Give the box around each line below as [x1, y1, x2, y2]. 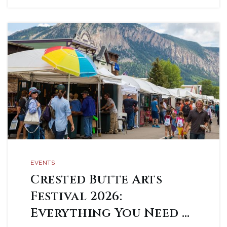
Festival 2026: [30, 188, 122, 205]
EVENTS [30, 159, 55, 166]
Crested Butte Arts [30, 172, 162, 188]
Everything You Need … [30, 205, 190, 221]
